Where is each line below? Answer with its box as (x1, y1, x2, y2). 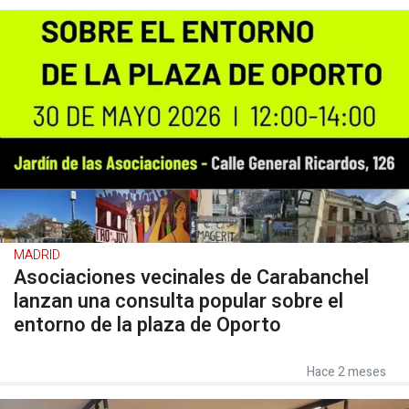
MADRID (14, 245, 60, 265)
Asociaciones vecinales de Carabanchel (14, 262, 369, 292)
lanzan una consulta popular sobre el (14, 286, 343, 316)
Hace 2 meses (307, 362, 386, 382)
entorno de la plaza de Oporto (14, 309, 281, 340)
